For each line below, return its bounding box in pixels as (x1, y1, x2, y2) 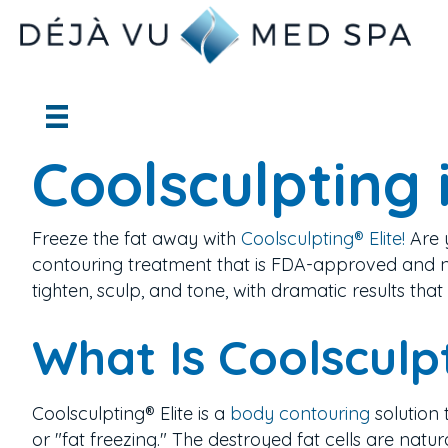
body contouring (230, 401, 370, 425)
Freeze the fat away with (32, 226, 241, 250)
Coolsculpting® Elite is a (32, 401, 230, 425)
